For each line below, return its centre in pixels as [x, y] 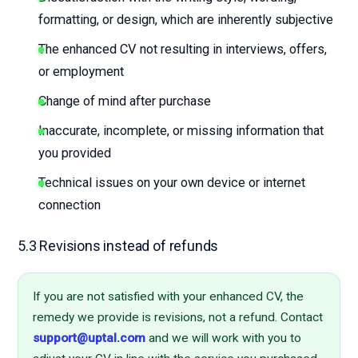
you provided [75, 153]
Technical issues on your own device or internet [172, 183]
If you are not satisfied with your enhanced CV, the [168, 296]
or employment [81, 72]
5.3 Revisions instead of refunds [118, 246]
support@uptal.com [89, 338]
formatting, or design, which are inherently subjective [186, 20]
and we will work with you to [223, 338]
